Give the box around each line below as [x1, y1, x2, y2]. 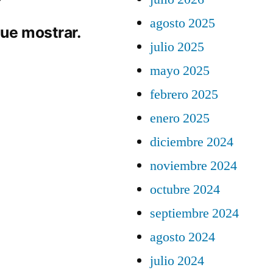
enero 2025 [150, 110, 210, 127]
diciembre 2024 [150, 133, 233, 151]
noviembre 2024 [150, 157, 237, 174]
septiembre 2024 [150, 205, 239, 222]
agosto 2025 [150, 15, 215, 32]
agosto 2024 [150, 229, 215, 246]
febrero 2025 [150, 86, 218, 103]
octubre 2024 [150, 181, 220, 198]
